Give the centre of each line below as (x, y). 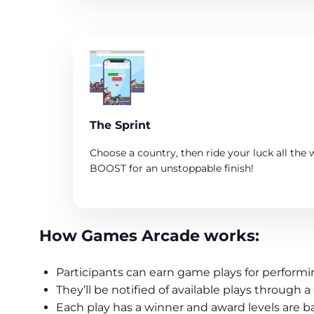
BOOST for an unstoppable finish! (172, 168)
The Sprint (120, 125)
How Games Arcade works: (149, 236)
